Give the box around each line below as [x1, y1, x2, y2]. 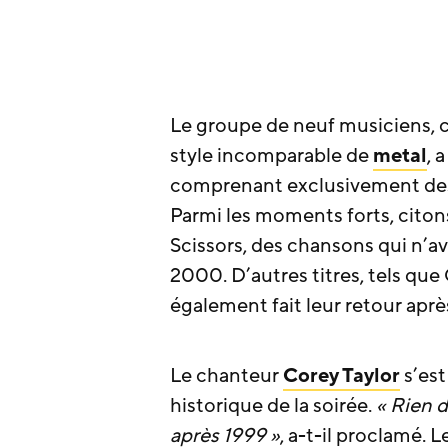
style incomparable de [170, 142, 373, 169]
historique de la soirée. [170, 392, 376, 419]
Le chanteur [170, 362, 283, 389]
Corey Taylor [283, 362, 400, 389]
